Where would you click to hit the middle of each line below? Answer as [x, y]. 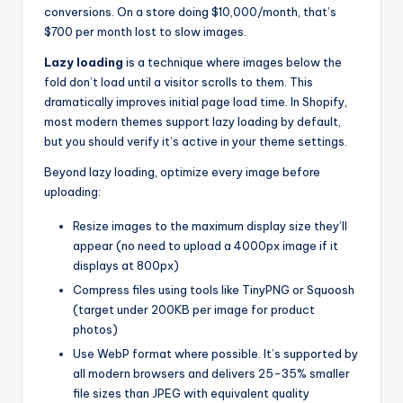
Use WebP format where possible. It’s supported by [215, 354]
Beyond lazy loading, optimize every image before [182, 172]
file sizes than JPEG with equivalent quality [191, 394]
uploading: [72, 192]
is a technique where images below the [233, 63]
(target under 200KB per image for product [194, 310]
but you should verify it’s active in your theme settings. [196, 142]
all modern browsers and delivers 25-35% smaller [211, 374]
